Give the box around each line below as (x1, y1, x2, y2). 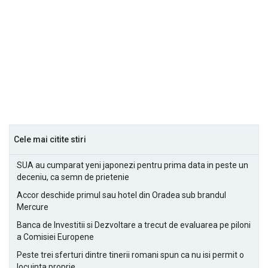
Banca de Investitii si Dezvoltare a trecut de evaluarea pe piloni (17, 220, 251, 230)
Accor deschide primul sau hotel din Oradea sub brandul (17, 190, 226, 200)
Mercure (17, 202, 48, 212)
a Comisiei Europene (17, 232, 94, 242)
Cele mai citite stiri (14, 135, 86, 144)
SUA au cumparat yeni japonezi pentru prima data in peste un (17, 160, 248, 170)
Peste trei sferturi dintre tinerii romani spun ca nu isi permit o (17, 250, 244, 260)
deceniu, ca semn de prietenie (17, 172, 129, 182)
